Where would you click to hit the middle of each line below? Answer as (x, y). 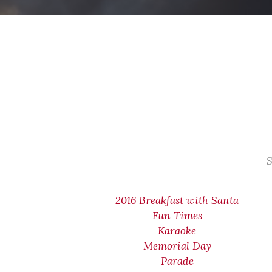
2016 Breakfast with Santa (177, 200)
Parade (177, 261)
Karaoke (177, 231)
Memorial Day (177, 246)
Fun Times (177, 216)
